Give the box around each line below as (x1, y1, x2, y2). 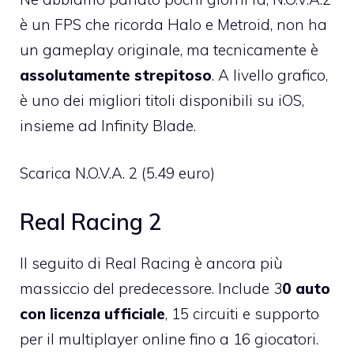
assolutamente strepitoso (20, 65, 212, 85)
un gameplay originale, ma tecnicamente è (20, 40, 318, 59)
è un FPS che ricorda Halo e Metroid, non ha (20, 14, 327, 34)
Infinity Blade (101, 115, 194, 135)
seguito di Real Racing (32, 253, 190, 273)
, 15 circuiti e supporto (165, 303, 319, 323)
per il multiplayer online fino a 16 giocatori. (20, 329, 318, 348)
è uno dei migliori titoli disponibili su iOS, (20, 90, 304, 110)
